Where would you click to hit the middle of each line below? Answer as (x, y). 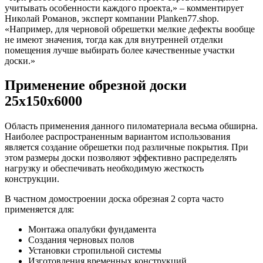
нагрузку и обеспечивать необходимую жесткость (104, 168)
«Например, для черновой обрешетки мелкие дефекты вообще (130, 29)
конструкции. (32, 179)
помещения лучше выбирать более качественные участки (120, 50)
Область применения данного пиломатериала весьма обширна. (131, 126)
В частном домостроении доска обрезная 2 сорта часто (114, 199)
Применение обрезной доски (96, 85)
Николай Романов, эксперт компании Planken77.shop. (112, 18)
